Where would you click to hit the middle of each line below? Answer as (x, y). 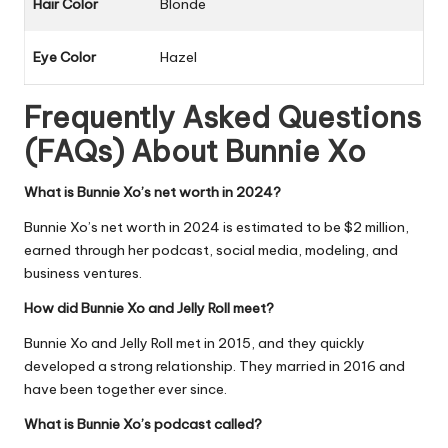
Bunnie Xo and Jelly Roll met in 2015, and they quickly (194, 343)
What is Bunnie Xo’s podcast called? (143, 424)
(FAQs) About (121, 152)
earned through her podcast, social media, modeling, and (211, 250)
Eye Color (64, 57)
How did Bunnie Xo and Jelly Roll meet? (149, 308)
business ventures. (83, 273)
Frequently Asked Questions (222, 118)
